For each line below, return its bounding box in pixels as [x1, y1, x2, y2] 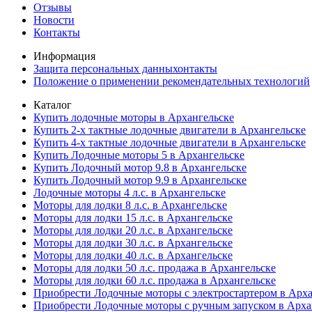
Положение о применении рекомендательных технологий [33, 75, 310, 88]
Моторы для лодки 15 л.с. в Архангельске [33, 212, 233, 224]
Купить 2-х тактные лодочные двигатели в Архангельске [33, 124, 306, 136]
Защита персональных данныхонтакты [33, 63, 217, 75]
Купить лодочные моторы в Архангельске [33, 111, 234, 124]
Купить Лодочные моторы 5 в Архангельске [33, 149, 244, 162]
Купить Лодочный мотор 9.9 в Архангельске [33, 174, 247, 187]
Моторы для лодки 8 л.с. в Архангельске [33, 199, 227, 212]
